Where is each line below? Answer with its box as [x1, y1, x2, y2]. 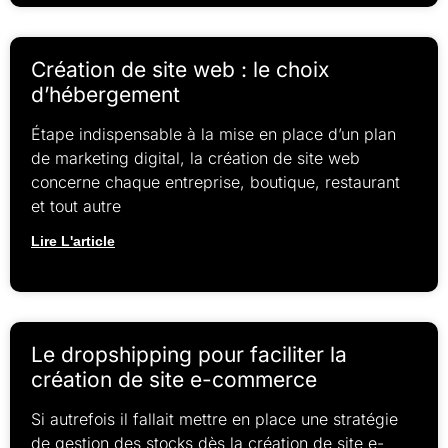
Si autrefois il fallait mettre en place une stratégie [31, 409, 398, 430]
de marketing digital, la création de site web [31, 148, 360, 169]
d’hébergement [31, 82, 180, 108]
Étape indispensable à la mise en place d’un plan [31, 124, 396, 145]
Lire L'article [31, 233, 115, 250]
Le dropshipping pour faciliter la [31, 342, 347, 368]
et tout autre [31, 196, 121, 217]
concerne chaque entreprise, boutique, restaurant [31, 172, 400, 193]
